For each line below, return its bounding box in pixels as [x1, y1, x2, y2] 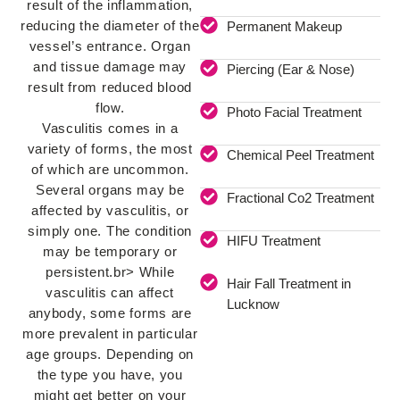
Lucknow [227, 296, 279, 312]
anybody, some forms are [28, 305, 192, 321]
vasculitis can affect [46, 285, 175, 301]
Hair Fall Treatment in [227, 276, 351, 292]
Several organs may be [35, 182, 185, 198]
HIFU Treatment [227, 233, 321, 249]
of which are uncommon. [31, 162, 189, 178]
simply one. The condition [28, 223, 192, 239]
